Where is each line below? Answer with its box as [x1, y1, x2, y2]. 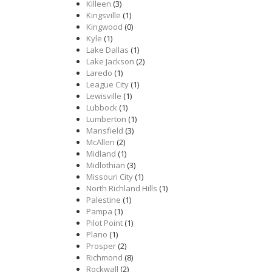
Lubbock [86, 102, 117, 113]
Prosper [86, 240, 116, 251]
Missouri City [86, 171, 133, 182]
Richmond [86, 252, 123, 263]
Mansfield [86, 125, 123, 136]
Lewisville [86, 90, 121, 101]
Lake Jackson [86, 56, 134, 67]
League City [86, 79, 129, 90]
